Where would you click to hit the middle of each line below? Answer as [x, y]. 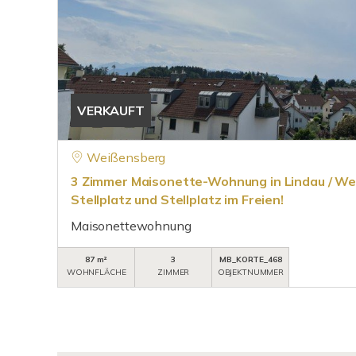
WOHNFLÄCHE [96, 272]
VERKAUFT [111, 110]
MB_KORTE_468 [251, 259]
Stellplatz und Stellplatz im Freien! [177, 199]
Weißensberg [126, 157]
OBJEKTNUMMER [251, 272]
